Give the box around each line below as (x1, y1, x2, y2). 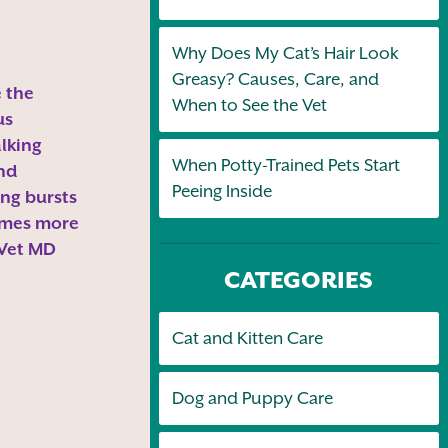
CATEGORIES (224, 266, 374, 293)
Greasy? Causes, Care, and (171, 69, 379, 90)
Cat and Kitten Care (171, 328, 323, 349)
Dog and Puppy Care (171, 388, 333, 409)
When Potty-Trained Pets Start (171, 155, 402, 176)
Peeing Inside (171, 181, 272, 202)
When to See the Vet (171, 95, 327, 116)
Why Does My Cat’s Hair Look (171, 43, 399, 64)
